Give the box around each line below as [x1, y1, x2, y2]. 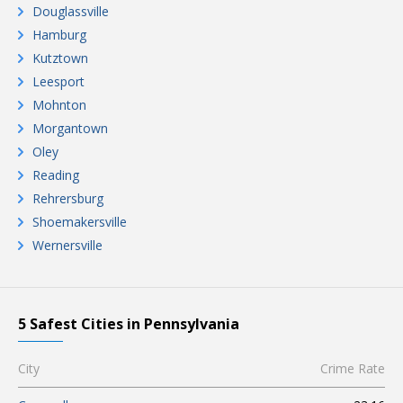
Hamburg [32, 26, 86, 43]
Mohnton [32, 96, 86, 113]
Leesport [32, 73, 85, 90]
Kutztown [32, 49, 88, 67]
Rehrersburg [32, 190, 103, 207]
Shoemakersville [32, 213, 127, 230]
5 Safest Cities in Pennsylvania [18, 314, 239, 334]
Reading [32, 166, 79, 184]
